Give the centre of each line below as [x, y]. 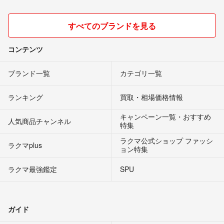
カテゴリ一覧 [141, 73]
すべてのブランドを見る [112, 25]
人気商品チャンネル [39, 121]
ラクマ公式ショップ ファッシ [166, 140]
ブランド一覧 [29, 73]
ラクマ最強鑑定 [32, 169]
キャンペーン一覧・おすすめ [165, 116]
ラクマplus [25, 145]
